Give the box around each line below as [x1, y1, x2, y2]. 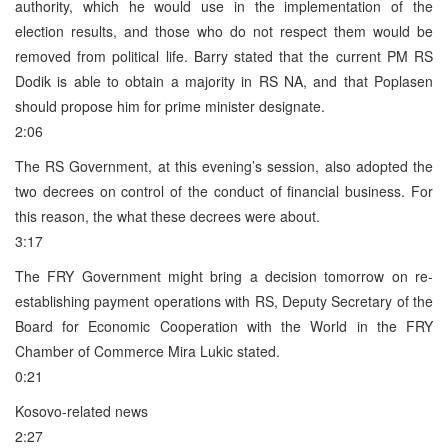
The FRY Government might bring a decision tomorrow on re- [15, 265, 433, 286]
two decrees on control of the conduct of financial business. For [15, 180, 433, 201]
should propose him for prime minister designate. [15, 95, 325, 116]
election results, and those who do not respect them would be [15, 20, 433, 41]
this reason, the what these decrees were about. [15, 205, 320, 226]
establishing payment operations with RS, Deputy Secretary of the [15, 290, 433, 311]
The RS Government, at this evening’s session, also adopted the [15, 155, 433, 176]
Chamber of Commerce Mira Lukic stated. [15, 340, 280, 361]
